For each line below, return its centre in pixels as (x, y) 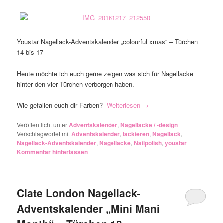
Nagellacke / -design (149, 125)
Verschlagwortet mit (44, 133)
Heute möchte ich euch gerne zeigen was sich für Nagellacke (105, 73)
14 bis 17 (30, 52)
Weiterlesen (125, 105)
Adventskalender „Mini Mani (89, 208)
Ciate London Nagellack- (79, 193)
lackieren (136, 134)
